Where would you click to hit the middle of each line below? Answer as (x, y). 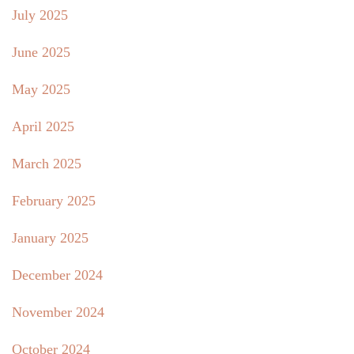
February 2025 (54, 201)
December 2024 (57, 275)
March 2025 (47, 164)
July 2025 (40, 15)
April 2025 (43, 127)
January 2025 (50, 238)
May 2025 (41, 90)
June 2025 (41, 53)
